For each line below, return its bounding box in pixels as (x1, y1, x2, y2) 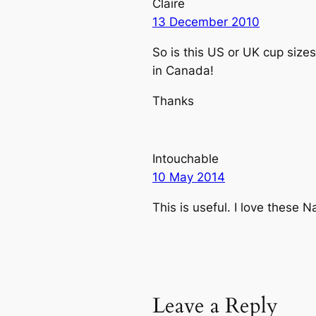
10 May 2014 (152, 170, 225, 185)
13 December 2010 (152, 14, 260, 29)
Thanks (152, 93, 194, 108)
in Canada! (152, 63, 214, 78)
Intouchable (152, 152, 219, 166)
